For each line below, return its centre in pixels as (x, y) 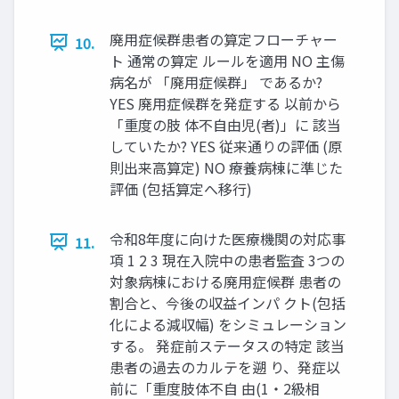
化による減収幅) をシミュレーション (228, 324)
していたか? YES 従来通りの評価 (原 (226, 146)
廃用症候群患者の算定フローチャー (224, 39)
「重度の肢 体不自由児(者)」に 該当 (225, 124)
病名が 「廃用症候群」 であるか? (216, 81)
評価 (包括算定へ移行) (181, 188)
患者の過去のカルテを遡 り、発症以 (225, 366)
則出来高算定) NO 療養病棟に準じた (226, 167)
